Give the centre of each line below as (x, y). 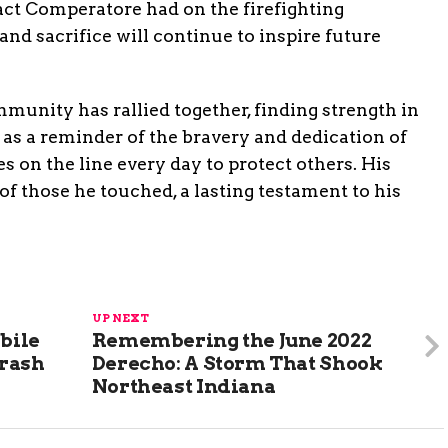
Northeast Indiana (183, 386)
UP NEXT (120, 317)
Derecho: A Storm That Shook (237, 363)
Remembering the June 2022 (231, 340)
